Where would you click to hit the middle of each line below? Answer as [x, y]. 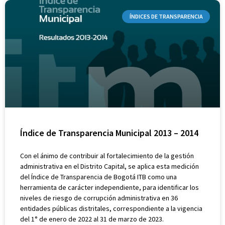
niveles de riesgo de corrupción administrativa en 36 [100, 198]
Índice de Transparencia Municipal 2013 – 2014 [109, 133]
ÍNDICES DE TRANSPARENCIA [166, 16]
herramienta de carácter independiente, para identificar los [109, 187]
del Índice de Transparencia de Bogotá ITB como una [98, 177]
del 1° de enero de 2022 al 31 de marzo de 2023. [92, 219]
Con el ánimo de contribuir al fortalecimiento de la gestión [107, 155]
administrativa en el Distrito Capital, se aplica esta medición [109, 166]
